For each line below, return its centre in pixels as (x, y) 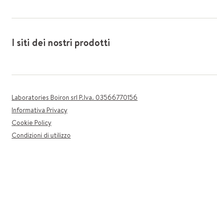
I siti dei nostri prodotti (61, 42)
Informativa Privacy (39, 110)
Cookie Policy (31, 123)
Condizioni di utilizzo (41, 135)
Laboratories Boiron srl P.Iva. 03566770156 (75, 97)
